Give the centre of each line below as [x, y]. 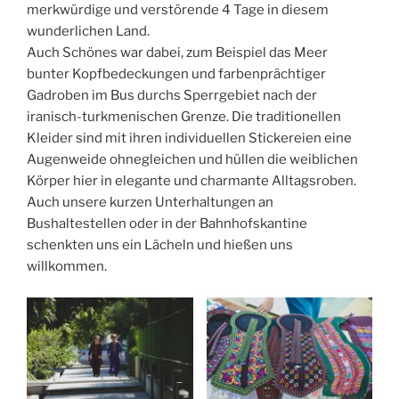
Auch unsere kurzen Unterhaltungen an [150, 203]
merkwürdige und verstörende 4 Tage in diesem [178, 10]
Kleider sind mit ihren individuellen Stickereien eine [189, 138]
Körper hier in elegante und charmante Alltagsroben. [191, 181]
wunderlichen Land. [88, 32]
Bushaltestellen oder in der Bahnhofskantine [167, 224]
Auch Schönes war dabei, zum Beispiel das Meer [177, 53]
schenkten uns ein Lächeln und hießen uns [160, 245]
